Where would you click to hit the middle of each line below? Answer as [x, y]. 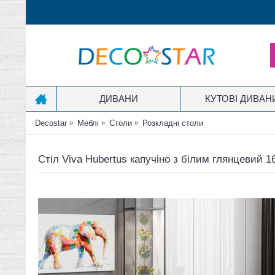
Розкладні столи [173, 123]
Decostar [51, 123]
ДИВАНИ [118, 99]
